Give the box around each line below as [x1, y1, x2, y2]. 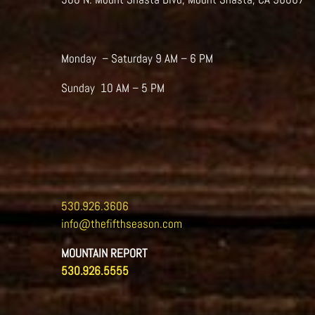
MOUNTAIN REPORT [61, 245, 147, 261]
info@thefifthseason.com [61, 216, 182, 231]
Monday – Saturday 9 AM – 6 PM [61, 51, 213, 66]
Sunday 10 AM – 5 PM [61, 80, 165, 96]
